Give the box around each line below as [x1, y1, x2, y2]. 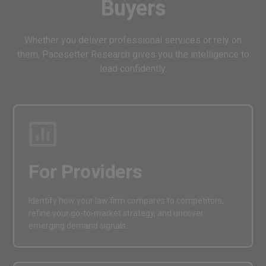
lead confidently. [99, 62, 167, 74]
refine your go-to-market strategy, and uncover [28, 208, 204, 218]
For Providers [28, 160, 142, 183]
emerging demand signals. [28, 220, 128, 230]
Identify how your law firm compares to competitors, [28, 195, 224, 205]
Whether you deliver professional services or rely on [24, 34, 242, 46]
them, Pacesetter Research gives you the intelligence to [17, 48, 249, 60]
